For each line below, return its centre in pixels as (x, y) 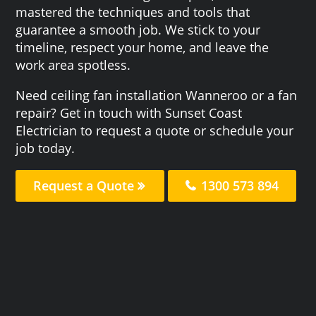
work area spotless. (73, 65)
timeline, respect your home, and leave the (142, 47)
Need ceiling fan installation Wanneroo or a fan (157, 95)
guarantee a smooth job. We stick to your (138, 29)
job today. (45, 148)
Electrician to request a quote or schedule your (155, 130)
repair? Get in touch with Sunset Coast (129, 113)
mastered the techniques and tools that (133, 12)
